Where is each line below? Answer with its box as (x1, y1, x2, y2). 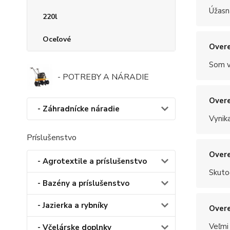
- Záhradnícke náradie (37, 104, 120, 114)
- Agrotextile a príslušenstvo (37, 156, 147, 167)
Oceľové (43, 34, 71, 45)
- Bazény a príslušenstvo (37, 178, 129, 189)
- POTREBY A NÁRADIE (57, 71, 149, 83)
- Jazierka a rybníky (37, 200, 108, 211)
